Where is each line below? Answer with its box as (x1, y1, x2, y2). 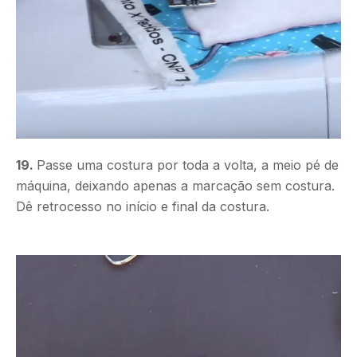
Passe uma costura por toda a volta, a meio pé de (37, 156, 339, 173)
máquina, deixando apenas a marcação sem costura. (16, 177, 335, 194)
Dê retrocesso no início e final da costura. (16, 198, 269, 214)
